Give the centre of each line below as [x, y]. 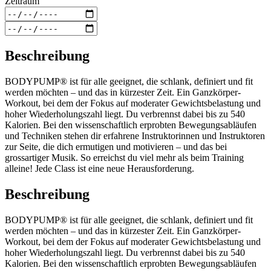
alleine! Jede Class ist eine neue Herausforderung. [100, 168]
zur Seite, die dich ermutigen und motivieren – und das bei [116, 147]
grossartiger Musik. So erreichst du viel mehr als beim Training [124, 158]
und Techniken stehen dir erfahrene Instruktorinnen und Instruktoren [135, 136]
